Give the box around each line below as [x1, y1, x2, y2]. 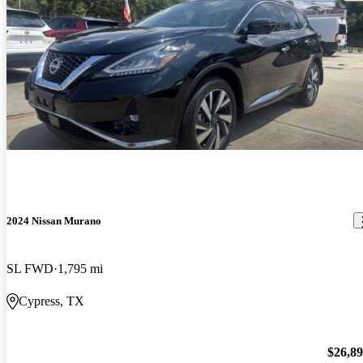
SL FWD [6, 262, 53, 276]
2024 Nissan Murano [6, 214, 101, 227]
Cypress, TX [19, 294, 84, 309]
